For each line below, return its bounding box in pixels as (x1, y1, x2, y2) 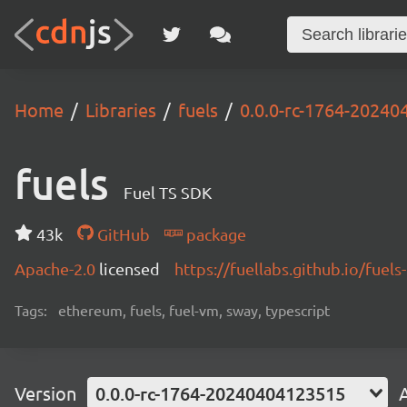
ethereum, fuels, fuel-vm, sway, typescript (58, 301, 330, 319)
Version (15, 382, 76, 404)
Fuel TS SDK (124, 183, 212, 202)
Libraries (85, 98, 156, 121)
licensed (99, 259, 160, 278)
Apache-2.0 (15, 259, 99, 278)
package (182, 224, 246, 243)
